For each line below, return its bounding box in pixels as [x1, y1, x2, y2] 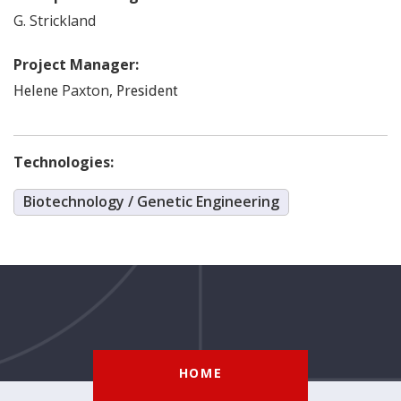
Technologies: [13, 152, 114, 172]
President [116, 82, 178, 99]
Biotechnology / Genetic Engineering [23, 192, 279, 211]
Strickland [30, 11, 96, 30]
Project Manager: [13, 55, 142, 74]
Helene [13, 82, 58, 99]
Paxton [62, 81, 109, 100]
